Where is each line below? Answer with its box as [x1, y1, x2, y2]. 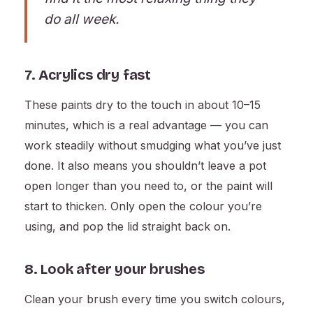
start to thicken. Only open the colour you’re [24, 199, 262, 214]
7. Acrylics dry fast [24, 66, 151, 84]
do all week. [44, 11, 119, 28]
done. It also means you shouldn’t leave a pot [24, 159, 266, 173]
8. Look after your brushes [24, 261, 205, 278]
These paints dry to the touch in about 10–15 [24, 98, 261, 112]
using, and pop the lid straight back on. [24, 219, 231, 234]
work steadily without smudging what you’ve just [24, 138, 281, 153]
